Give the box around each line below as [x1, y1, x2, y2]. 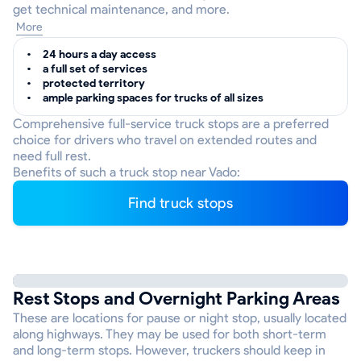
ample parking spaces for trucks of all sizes [43, 91, 263, 105]
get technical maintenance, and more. [13, 2, 230, 17]
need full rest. [13, 148, 91, 164]
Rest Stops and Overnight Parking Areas [13, 288, 340, 309]
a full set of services [43, 62, 147, 76]
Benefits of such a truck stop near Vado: [13, 164, 240, 180]
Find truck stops [135, 194, 233, 212]
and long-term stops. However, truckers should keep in [13, 342, 326, 358]
